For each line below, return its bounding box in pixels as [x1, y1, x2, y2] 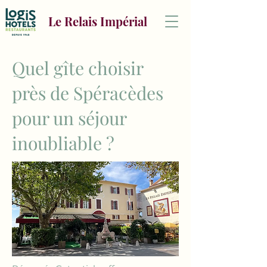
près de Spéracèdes [12, 81, 163, 105]
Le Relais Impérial [48, 13, 147, 29]
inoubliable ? [12, 131, 114, 155]
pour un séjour [12, 106, 126, 130]
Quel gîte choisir [12, 56, 143, 80]
